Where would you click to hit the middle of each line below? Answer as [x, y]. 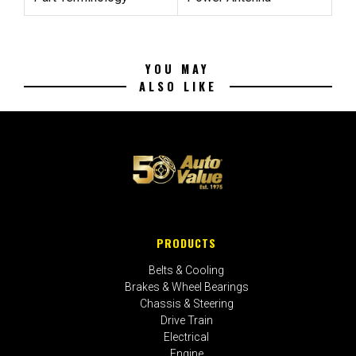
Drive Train [186, 321]
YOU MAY [178, 68]
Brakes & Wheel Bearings [186, 287]
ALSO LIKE [178, 86]
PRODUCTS [187, 242]
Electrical [187, 337]
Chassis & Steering [186, 304]
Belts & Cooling [187, 271]
